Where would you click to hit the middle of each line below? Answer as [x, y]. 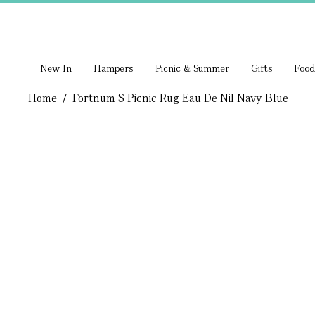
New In [56, 68]
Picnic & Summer [192, 68]
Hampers [114, 68]
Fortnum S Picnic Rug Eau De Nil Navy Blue [180, 98]
